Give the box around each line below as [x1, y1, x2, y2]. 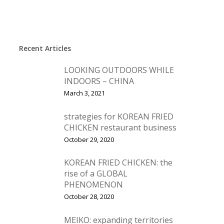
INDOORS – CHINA [63, 75, 134, 86]
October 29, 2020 [63, 134, 114, 144]
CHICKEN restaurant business [63, 121, 176, 133]
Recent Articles [18, 43, 71, 53]
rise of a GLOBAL [63, 168, 127, 179]
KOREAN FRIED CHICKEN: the [63, 157, 172, 168]
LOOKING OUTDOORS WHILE [63, 64, 174, 75]
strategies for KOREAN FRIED [63, 110, 173, 122]
